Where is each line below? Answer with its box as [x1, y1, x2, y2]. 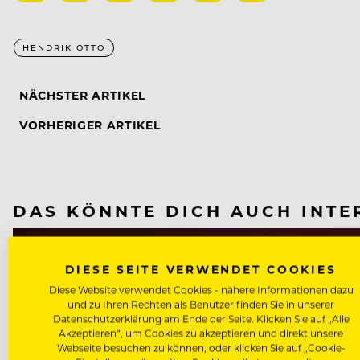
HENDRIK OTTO [22, 41, 105, 53]
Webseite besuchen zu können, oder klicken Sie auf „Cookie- [56, 341, 346, 354]
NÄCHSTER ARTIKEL [19, 87, 146, 103]
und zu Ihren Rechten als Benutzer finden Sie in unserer [67, 297, 334, 311]
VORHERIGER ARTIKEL [19, 117, 161, 133]
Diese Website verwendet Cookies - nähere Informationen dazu [48, 283, 354, 297]
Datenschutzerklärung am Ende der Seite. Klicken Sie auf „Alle [52, 312, 350, 325]
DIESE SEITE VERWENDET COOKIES [65, 261, 337, 277]
